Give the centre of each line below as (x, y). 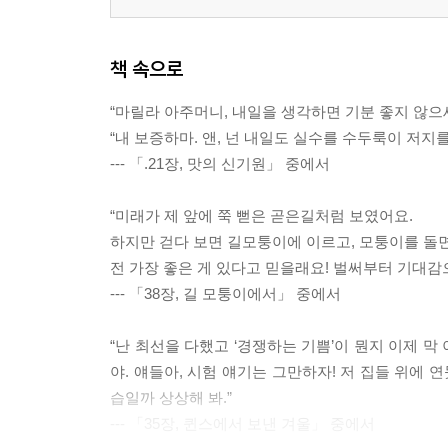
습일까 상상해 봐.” (171, 398)
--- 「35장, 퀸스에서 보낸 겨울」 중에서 (242, 424)
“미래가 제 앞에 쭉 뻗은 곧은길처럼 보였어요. (261, 216)
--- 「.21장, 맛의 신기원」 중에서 (220, 164)
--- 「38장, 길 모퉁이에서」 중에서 (225, 294)
